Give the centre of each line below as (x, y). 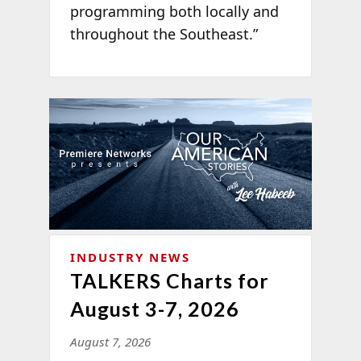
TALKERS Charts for (169, 280)
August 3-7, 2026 (154, 308)
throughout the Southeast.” (164, 33)
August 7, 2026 (110, 341)
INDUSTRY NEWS (130, 257)
